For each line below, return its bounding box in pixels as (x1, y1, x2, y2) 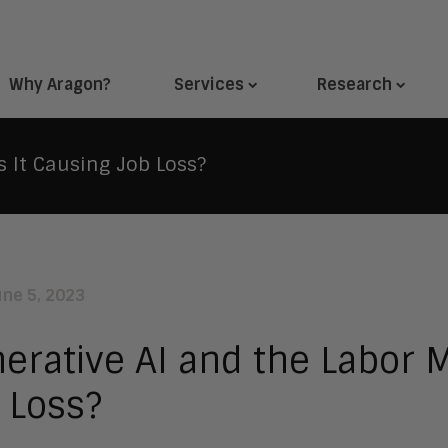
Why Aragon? (9, 73, 111, 95)
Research (317, 73, 392, 95)
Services (174, 73, 244, 95)
